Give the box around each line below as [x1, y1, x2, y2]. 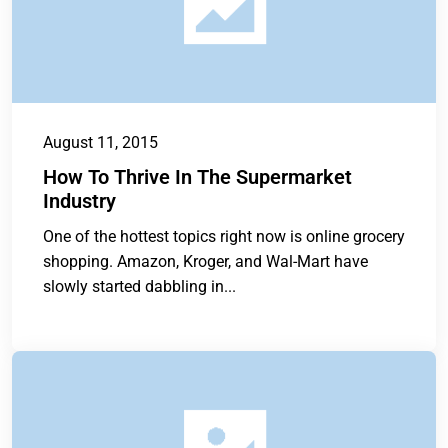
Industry [43, 189, 116, 214]
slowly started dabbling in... [43, 277, 236, 297]
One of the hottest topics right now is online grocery [43, 227, 405, 247]
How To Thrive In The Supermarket [43, 165, 352, 190]
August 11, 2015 [43, 133, 158, 153]
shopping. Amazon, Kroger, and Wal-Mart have [43, 252, 368, 272]
